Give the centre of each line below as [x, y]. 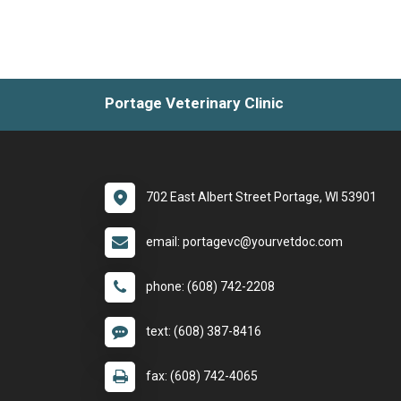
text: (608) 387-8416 [204, 331]
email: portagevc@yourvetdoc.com [244, 241]
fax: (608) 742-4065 [202, 375]
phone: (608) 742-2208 [210, 286]
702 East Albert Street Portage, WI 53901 [261, 196]
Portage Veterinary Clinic [194, 102]
